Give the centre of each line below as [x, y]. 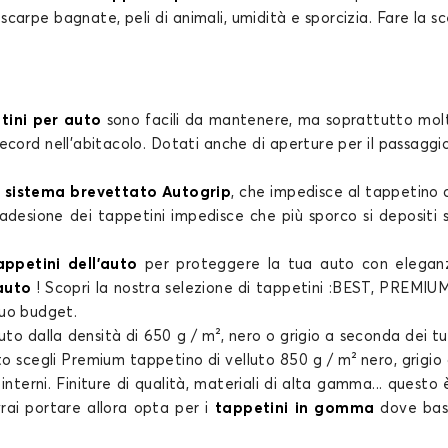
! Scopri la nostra [96, 288]
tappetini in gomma [294, 408]
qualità [160, 384]
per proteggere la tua [229, 264]
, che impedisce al [298, 192]
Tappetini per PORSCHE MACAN [224, 30]
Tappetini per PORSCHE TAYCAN [224, 252]
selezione [196, 288]
